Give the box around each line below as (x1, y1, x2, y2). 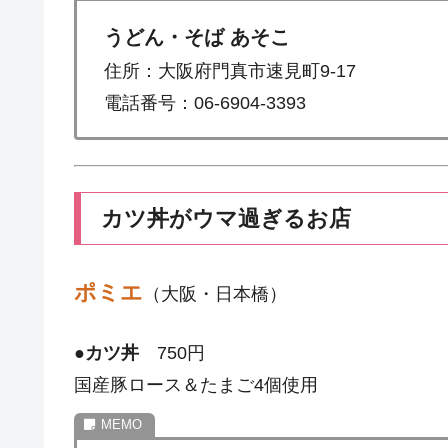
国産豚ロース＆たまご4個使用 (74, 375, 318, 396)
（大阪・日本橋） (143, 284, 287, 305)
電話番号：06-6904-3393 (104, 92, 306, 113)
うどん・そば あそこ (104, 25, 290, 48)
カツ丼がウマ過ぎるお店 (101, 206, 351, 232)
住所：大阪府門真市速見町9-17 (104, 60, 356, 81)
